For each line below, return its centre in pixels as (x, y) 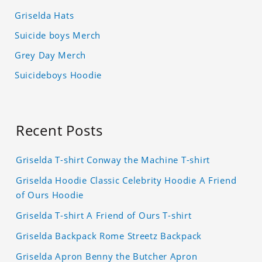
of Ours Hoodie (50, 195)
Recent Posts (59, 130)
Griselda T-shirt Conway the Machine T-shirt (113, 160)
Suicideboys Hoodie (58, 75)
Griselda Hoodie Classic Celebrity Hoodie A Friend (126, 180)
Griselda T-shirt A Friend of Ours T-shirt (104, 216)
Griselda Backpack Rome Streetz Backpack (109, 236)
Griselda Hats (44, 15)
